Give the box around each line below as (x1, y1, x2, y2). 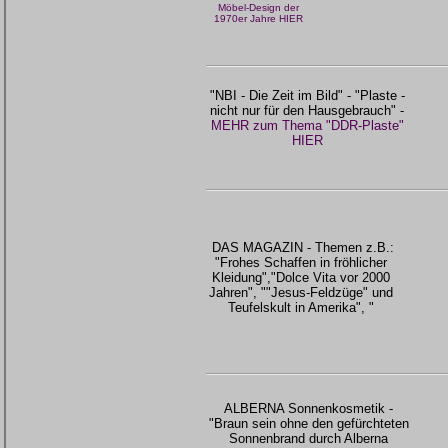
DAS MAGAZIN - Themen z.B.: (208, 239, 395, 255)
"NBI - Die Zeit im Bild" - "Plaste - (210, 88, 405, 104)
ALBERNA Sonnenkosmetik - (224, 401, 394, 417)
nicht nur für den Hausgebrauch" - (210, 103, 405, 119)
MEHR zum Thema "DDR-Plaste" (211, 118, 404, 134)
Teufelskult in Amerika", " (228, 299, 375, 315)
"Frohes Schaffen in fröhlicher (215, 254, 388, 270)
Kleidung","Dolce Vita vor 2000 (212, 269, 391, 285)
